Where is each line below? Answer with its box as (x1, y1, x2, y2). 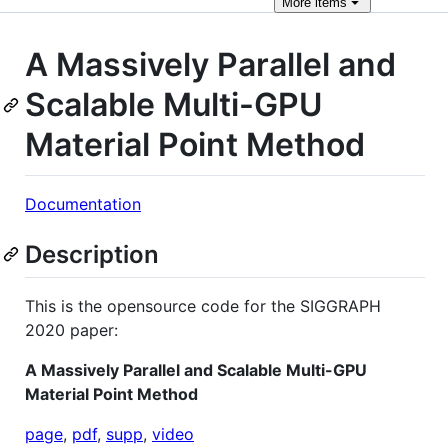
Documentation (25, 193, 141, 214)
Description (25, 239, 159, 269)
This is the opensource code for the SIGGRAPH (25, 295, 381, 316)
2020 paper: (25, 319, 118, 340)
